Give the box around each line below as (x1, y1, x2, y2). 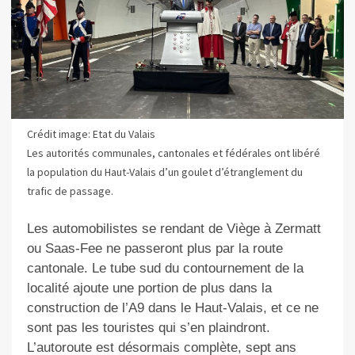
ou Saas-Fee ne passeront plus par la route (26, 240, 283, 256)
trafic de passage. (26, 184, 113, 199)
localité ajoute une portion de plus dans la (26, 280, 272, 296)
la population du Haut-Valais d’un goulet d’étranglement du (26, 165, 303, 180)
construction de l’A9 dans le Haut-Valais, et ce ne (26, 300, 319, 315)
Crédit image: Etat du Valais (26, 127, 155, 142)
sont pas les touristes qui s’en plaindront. (26, 319, 270, 335)
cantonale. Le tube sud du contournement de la (26, 260, 303, 276)
